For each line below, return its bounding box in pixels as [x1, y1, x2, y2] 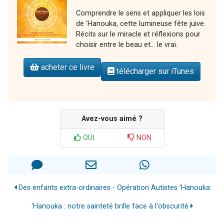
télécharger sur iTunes [114, 66, 194, 76]
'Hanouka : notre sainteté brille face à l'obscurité [31, 201, 190, 210]
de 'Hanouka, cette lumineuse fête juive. [76, 19, 205, 28]
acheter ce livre [39, 62, 94, 72]
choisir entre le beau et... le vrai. [76, 40, 177, 49]
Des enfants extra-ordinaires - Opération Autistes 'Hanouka [16, 183, 210, 192]
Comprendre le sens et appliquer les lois [76, 8, 205, 17]
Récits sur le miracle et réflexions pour [76, 29, 200, 38]
